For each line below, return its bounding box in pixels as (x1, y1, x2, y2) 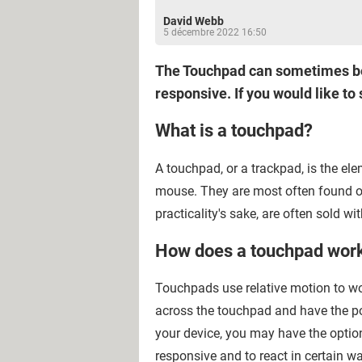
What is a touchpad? (155, 120, 313, 141)
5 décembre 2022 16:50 (163, 27, 267, 38)
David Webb (163, 15, 224, 27)
